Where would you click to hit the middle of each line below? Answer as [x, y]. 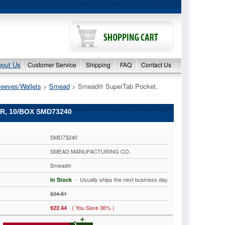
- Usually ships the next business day [120, 179]
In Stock [61, 180]
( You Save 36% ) [93, 207]
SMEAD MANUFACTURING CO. [91, 151]
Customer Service [52, 65]
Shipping [98, 65]
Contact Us [156, 65]
